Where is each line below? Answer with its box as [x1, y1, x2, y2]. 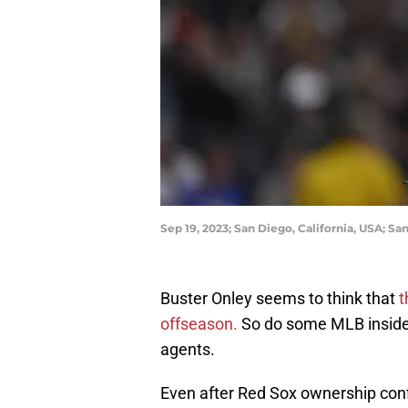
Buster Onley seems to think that [160, 289, 399, 309]
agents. [160, 340, 215, 360]
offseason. [160, 314, 238, 334]
